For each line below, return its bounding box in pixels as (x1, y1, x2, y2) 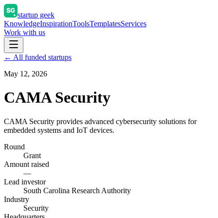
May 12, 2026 (4, 70, 47, 78)
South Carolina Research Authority (23, 186, 131, 195)
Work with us (4, 28, 45, 36)
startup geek (18, 11, 54, 19)
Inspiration (40, 19, 73, 28)
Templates (90, 19, 121, 28)
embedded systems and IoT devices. (4, 126, 114, 134)
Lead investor (4, 177, 46, 186)
